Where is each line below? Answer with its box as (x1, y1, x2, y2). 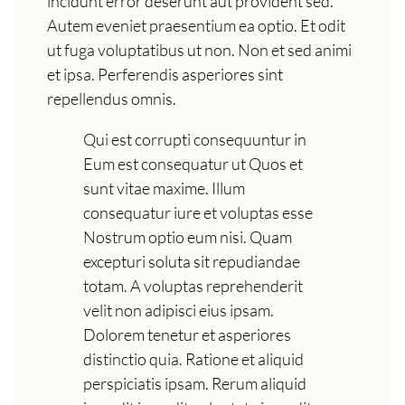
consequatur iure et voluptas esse (83, 202, 313, 223)
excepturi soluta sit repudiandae (83, 251, 300, 272)
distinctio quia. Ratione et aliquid (83, 349, 304, 370)
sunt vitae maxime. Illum (83, 178, 245, 199)
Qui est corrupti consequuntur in (83, 129, 306, 150)
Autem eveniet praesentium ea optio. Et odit (47, 15, 345, 36)
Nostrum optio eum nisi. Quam (83, 227, 292, 248)
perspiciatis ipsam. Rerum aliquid (83, 373, 306, 394)
